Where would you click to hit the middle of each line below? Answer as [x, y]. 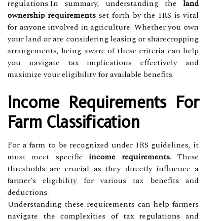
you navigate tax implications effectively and [103, 62]
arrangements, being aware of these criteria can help [103, 51]
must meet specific [48, 157]
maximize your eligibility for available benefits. [91, 74]
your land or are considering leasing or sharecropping [103, 39]
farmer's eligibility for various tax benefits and [103, 180]
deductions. [28, 192]
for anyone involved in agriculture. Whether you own [103, 27]
